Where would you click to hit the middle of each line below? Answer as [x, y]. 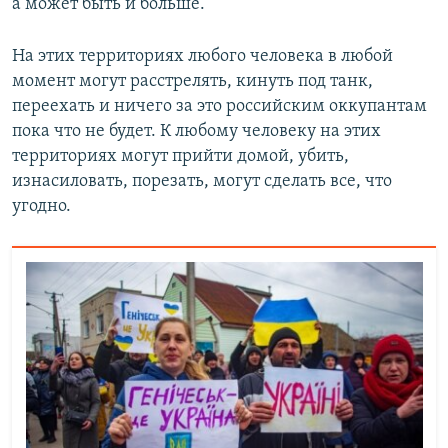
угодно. [41, 207]
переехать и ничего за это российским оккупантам [219, 107]
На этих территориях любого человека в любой [202, 57]
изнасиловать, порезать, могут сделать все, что [202, 182]
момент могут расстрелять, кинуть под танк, [192, 82]
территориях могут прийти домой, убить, [180, 157]
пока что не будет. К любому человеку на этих [196, 132]
